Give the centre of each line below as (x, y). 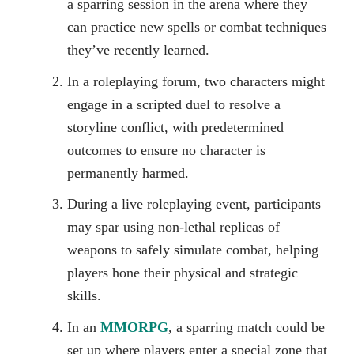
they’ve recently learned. (138, 50)
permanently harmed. (128, 173)
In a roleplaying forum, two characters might (196, 81)
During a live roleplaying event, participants (194, 204)
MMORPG (134, 327)
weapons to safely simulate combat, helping (193, 250)
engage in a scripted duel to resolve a (174, 104)
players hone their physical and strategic (183, 273)
